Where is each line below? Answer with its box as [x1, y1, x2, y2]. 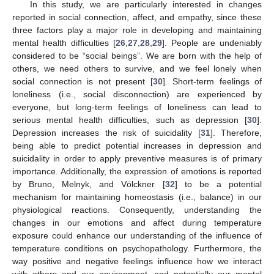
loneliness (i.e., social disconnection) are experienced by [12, 89, 262, 99]
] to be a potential [174, 179, 262, 189]
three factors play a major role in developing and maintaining [12, 24, 262, 35]
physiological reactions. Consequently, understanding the [12, 204, 262, 215]
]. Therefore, [210, 127, 262, 138]
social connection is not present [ [12, 76, 153, 86]
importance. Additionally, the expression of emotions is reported [12, 166, 262, 176]
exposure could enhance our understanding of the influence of [12, 230, 262, 240]
